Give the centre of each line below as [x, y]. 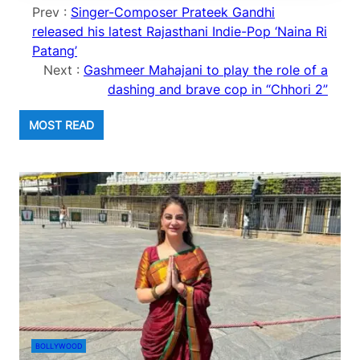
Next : [63, 70]
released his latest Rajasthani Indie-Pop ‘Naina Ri [180, 32]
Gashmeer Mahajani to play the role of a [206, 70]
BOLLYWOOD [59, 346]
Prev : [51, 12]
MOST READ [61, 125]
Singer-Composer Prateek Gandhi [173, 12]
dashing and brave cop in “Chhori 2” [218, 90]
